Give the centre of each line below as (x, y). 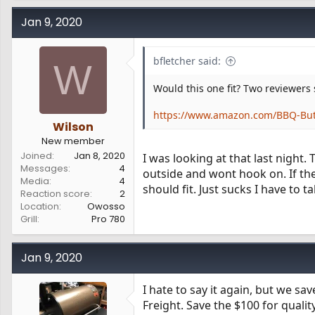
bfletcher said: (187, 61)
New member (73, 141)
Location (40, 206)
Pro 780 (108, 219)
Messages (44, 168)
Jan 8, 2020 (99, 156)
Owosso (106, 206)
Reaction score (55, 194)
